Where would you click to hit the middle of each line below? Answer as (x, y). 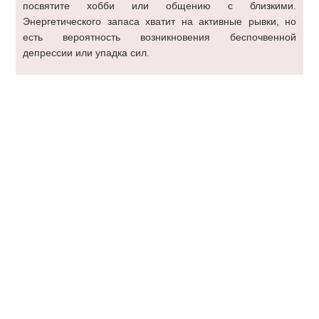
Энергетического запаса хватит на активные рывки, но (159, 21)
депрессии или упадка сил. (86, 53)
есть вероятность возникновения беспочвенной (159, 37)
